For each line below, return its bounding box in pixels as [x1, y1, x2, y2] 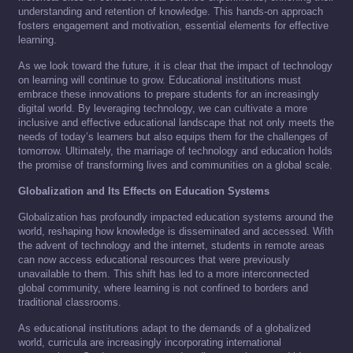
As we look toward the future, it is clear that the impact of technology [18, 60, 333, 72]
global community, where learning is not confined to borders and [18, 282, 308, 295]
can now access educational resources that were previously [18, 254, 290, 266]
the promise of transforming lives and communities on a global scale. [18, 159, 333, 172]
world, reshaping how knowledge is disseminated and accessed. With [18, 225, 333, 238]
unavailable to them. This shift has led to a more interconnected [18, 268, 309, 281]
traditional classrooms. [18, 296, 121, 309]
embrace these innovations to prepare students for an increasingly [18, 88, 319, 101]
